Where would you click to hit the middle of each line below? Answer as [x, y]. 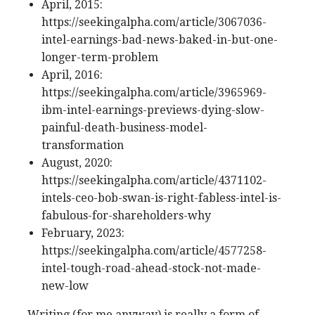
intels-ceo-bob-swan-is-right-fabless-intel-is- [161, 198]
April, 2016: [72, 75]
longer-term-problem [100, 57]
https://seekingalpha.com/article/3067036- [154, 22]
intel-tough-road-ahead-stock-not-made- [151, 268]
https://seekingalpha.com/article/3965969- [154, 92]
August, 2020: [77, 162]
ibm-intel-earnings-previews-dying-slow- [153, 110]
